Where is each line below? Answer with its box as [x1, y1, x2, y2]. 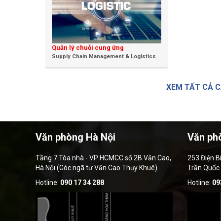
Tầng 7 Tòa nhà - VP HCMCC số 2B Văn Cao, [36, 154, 171, 162]
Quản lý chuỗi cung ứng [52, 44, 124, 52]
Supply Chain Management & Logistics [52, 53, 156, 60]
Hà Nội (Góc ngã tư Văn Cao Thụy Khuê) [36, 164, 157, 172]
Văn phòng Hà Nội [36, 131, 115, 144]
